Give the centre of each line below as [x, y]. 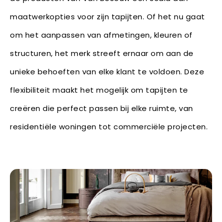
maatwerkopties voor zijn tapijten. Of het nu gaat [108, 17]
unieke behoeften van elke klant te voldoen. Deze [107, 72]
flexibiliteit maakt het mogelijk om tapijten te [99, 90]
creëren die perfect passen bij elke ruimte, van [102, 109]
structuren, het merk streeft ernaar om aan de [102, 54]
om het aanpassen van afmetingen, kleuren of [101, 35]
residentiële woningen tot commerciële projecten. [109, 127]
